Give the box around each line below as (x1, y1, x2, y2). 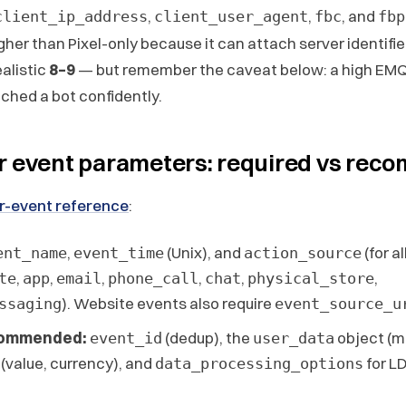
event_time (73, 243, 164, 262)
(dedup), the (162, 327, 253, 347)
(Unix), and (164, 242, 244, 262)
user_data (253, 328, 334, 347)
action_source (244, 243, 362, 262)
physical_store (247, 268, 374, 287)
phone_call (108, 268, 198, 287)
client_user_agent (154, 6, 308, 25)
